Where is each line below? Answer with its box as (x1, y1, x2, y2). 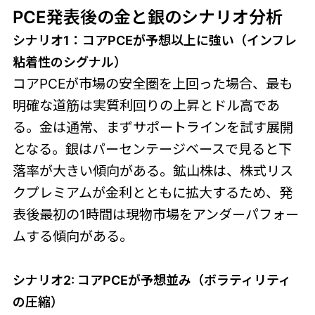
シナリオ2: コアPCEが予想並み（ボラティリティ (12, 272, 291, 288)
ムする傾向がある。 (12, 227, 133, 245)
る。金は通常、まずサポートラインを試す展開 (12, 118, 293, 136)
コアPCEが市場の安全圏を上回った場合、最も (12, 75, 292, 92)
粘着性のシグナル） (12, 54, 127, 70)
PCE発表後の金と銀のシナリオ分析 (12, 6, 283, 27)
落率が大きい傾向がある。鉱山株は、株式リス (12, 162, 293, 179)
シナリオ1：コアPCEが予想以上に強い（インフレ (12, 32, 297, 48)
